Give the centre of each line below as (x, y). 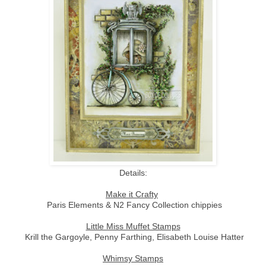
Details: (133, 172)
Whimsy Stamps (133, 258)
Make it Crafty (132, 194)
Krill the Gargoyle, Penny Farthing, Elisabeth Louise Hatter (133, 237)
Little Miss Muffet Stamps (133, 226)
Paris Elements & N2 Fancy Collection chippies (133, 205)
